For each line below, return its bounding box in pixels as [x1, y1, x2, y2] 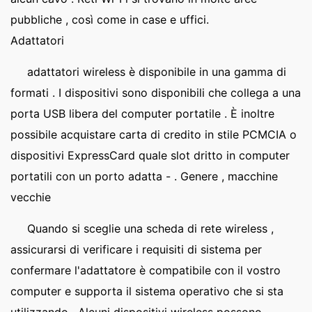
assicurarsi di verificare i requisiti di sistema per [10, 242, 262, 256]
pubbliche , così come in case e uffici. [10, 13, 209, 26]
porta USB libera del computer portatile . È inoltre [10, 107, 274, 120]
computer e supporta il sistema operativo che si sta [10, 284, 283, 298]
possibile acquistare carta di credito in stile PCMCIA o [10, 127, 297, 141]
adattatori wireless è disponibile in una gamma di [27, 65, 286, 79]
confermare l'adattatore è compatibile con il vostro [10, 263, 281, 277]
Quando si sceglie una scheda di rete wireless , [27, 221, 274, 235]
